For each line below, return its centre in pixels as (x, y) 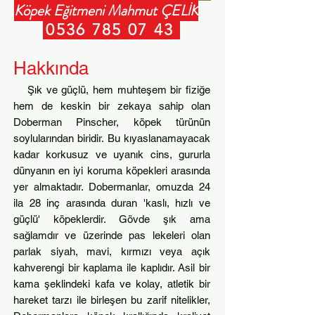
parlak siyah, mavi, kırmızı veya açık (112, 251)
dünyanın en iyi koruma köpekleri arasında (112, 171)
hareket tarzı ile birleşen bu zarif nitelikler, (112, 300)
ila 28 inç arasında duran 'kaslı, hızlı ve (112, 203)
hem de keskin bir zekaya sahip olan (112, 106)
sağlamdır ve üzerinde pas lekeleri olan (112, 235)
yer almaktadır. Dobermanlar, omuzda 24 (112, 187)
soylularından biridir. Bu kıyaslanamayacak (112, 138)
